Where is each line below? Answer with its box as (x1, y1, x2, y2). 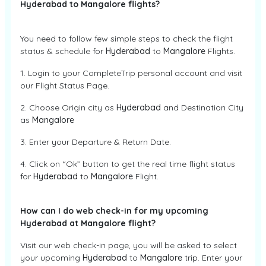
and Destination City (161, 102, 243, 113)
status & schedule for (20, 46, 106, 56)
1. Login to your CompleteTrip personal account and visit (20, 68, 242, 78)
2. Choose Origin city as (20, 102, 116, 113)
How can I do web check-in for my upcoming (20, 205, 208, 216)
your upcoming (20, 252, 83, 263)
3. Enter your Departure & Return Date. (20, 137, 171, 147)
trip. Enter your (182, 252, 242, 263)
